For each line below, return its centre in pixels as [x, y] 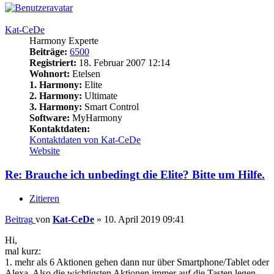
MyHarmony [96, 118]
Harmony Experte [64, 41]
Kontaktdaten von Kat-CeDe [85, 140]
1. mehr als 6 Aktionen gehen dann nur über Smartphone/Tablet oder [137, 262]
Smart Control [110, 107]
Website [45, 151]
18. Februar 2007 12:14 [123, 63]
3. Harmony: [56, 107]
